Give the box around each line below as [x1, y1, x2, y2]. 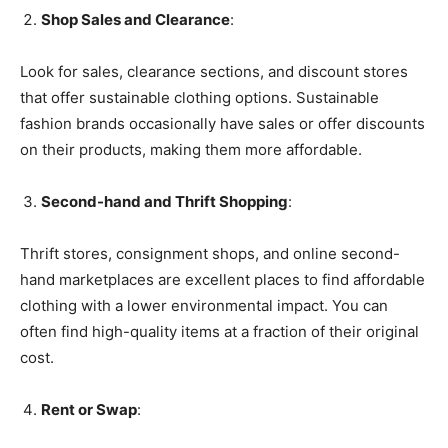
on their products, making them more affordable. [20, 139, 362, 159]
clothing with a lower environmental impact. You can [20, 295, 388, 315]
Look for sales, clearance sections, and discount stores [20, 61, 408, 81]
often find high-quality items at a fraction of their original [20, 321, 419, 341]
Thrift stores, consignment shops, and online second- [20, 243, 400, 263]
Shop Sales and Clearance [41, 9, 230, 29]
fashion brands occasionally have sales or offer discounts [20, 113, 425, 133]
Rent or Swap [41, 399, 137, 419]
